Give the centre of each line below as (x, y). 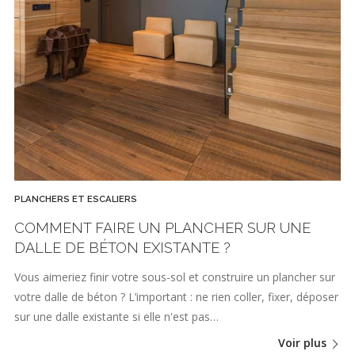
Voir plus (304, 342)
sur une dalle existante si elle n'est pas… (116, 317)
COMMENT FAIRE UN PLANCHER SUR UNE (162, 228)
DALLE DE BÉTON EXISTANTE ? (122, 248)
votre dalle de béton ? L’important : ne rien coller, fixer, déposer (176, 297)
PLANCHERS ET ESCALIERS (76, 198)
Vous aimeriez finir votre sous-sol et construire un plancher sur (175, 277)
